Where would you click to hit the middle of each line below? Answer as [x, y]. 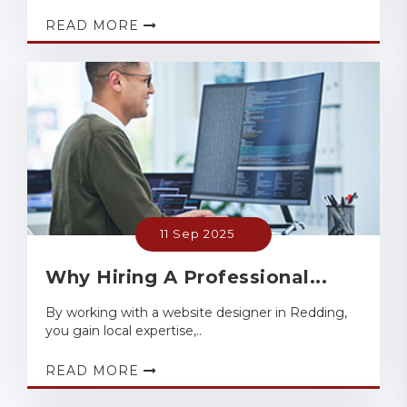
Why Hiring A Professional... [186, 277]
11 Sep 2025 [197, 233]
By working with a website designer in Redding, [196, 312]
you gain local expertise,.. [124, 330]
